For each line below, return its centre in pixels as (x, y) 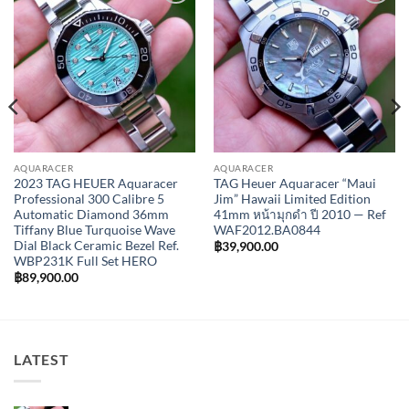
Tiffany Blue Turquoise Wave (94, 230)
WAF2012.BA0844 (267, 230)
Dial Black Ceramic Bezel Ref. (96, 245)
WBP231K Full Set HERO (85, 261)
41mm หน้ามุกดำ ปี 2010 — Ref (299, 214)
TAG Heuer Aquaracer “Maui (294, 183)
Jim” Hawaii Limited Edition (292, 199)
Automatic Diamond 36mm (91, 214)
